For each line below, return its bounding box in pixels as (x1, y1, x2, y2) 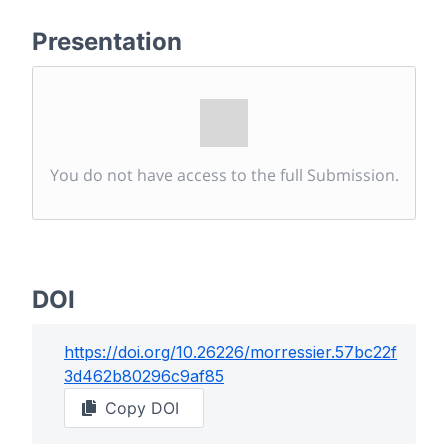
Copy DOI (105, 398, 179, 418)
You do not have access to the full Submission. (49, 164, 399, 186)
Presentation (32, 27, 182, 56)
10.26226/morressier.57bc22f (176, 342, 397, 362)
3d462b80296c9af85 (64, 366, 224, 386)
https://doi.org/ (64, 342, 176, 362)
